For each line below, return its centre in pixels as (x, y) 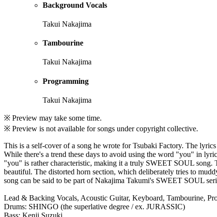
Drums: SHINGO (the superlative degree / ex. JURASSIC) (94, 206)
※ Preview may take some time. (53, 118)
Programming (66, 81)
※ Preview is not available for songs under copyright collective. (101, 128)
